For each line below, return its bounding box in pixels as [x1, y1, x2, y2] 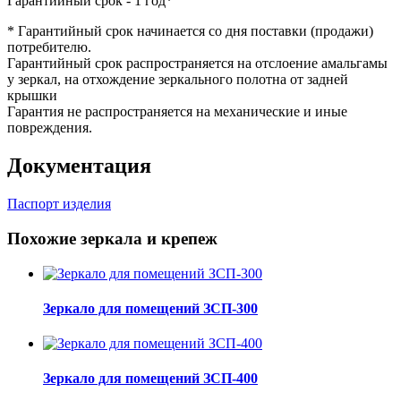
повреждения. [7, 120, 92, 136]
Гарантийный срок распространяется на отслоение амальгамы [7, 55, 388, 72]
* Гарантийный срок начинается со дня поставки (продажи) [7, 23, 373, 39]
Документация [7, 154, 151, 178]
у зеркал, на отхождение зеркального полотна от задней [7, 72, 348, 88]
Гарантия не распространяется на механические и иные [7, 104, 347, 120]
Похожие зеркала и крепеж [7, 228, 218, 248]
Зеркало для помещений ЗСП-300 [43, 300, 258, 316]
